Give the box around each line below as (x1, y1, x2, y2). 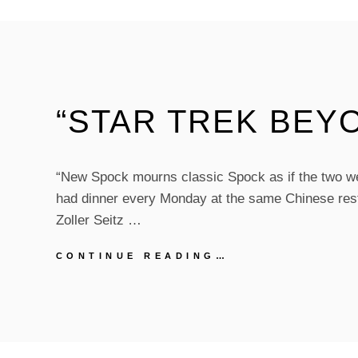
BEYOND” (228, 282, 301, 292)
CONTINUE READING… (55, 251, 229, 261)
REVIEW (228, 298, 288, 308)
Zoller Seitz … (55, 213, 141, 228)
